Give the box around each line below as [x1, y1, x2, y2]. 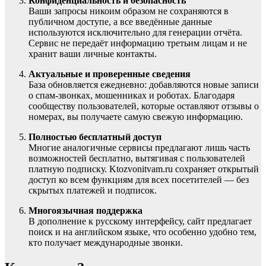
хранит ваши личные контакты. [28, 49, 157, 59]
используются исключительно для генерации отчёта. [28, 27, 242, 38]
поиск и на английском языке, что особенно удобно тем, [28, 227, 256, 237]
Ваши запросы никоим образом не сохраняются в [28, 6, 229, 17]
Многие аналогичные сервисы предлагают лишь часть [28, 142, 250, 153]
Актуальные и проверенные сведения [28, 69, 191, 80]
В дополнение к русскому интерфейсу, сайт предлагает [28, 216, 252, 227]
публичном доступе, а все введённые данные [28, 17, 212, 27]
